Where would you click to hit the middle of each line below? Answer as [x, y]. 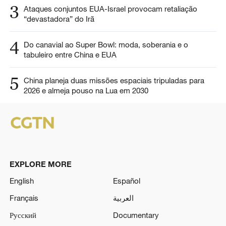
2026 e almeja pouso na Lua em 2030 [86, 90]
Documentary [136, 215]
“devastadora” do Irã [59, 19]
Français [24, 198]
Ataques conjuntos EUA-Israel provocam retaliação [110, 9]
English [21, 181]
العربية [123, 198]
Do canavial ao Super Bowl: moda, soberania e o [106, 45]
